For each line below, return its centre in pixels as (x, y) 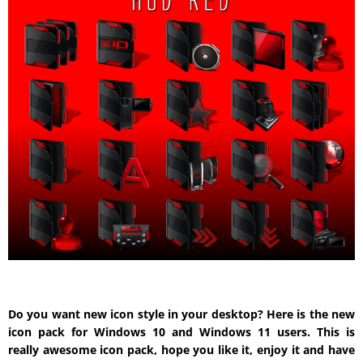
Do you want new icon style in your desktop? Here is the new (181, 314)
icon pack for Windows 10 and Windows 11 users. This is (181, 332)
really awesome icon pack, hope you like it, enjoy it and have (181, 350)
